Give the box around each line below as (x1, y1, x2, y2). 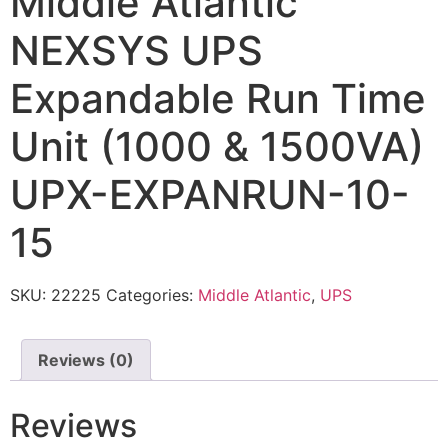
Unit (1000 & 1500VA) (10, 122, 424, 171)
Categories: (106, 285, 198, 305)
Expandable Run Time (10, 74, 426, 123)
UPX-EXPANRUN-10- (10, 170, 410, 219)
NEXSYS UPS (10, 26, 263, 75)
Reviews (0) (38, 350, 134, 370)
